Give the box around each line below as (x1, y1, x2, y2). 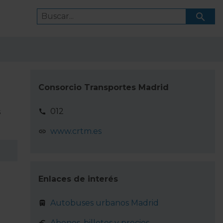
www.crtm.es (50, 126, 102, 136)
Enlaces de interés (38, 174, 118, 184)
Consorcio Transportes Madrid (38, 83, 169, 92)
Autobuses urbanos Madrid (50, 198, 159, 208)
